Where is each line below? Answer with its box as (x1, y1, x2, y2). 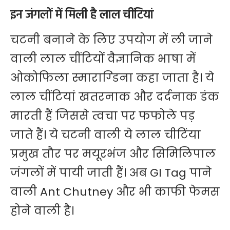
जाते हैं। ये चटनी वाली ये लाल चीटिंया (10, 127, 201, 143)
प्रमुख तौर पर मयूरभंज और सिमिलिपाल (10, 146, 216, 162)
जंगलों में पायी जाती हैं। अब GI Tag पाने (10, 165, 212, 181)
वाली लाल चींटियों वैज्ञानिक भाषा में (10, 51, 196, 67)
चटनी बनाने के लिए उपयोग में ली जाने (10, 32, 213, 48)
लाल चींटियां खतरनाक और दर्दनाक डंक (10, 89, 219, 105)
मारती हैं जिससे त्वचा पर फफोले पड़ (10, 108, 195, 124)
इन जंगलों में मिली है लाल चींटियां (10, 5, 154, 25)
